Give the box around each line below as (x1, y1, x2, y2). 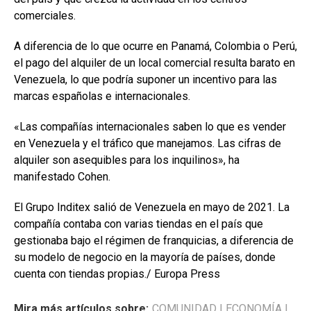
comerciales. (14, 9, 76, 23)
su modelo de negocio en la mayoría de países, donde (14, 251, 276, 264)
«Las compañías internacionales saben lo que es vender (14, 120, 286, 134)
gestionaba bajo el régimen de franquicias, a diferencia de (14, 234, 294, 248)
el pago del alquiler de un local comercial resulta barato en (14, 56, 295, 70)
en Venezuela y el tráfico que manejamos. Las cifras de (14, 137, 281, 151)
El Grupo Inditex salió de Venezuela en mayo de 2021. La (14, 201, 289, 215)
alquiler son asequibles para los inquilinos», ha (14, 153, 239, 167)
